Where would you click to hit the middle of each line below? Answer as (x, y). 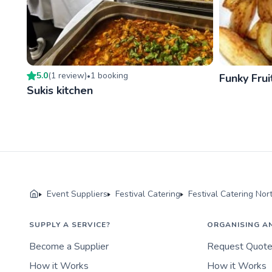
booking (112, 76)
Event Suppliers (77, 194)
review (71, 76)
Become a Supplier (69, 247)
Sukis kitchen (60, 91)
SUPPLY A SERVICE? (70, 225)
